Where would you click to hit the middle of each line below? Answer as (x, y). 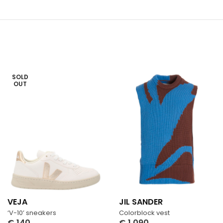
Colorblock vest (144, 213)
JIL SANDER (141, 202)
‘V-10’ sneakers (32, 213)
